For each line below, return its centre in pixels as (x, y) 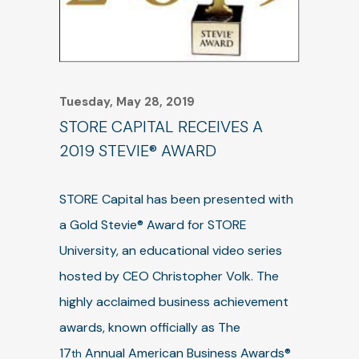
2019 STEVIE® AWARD (138, 151)
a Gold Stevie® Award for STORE (153, 225)
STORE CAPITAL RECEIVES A (161, 127)
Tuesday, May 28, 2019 (127, 102)
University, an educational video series (171, 250)
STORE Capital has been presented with (176, 199)
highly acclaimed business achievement (174, 302)
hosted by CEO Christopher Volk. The (169, 276)
